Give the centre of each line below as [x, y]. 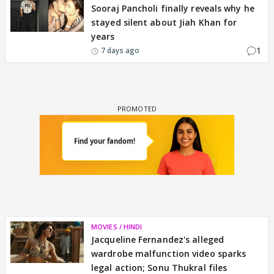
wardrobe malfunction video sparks [169, 254]
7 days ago [120, 50]
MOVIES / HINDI [117, 227]
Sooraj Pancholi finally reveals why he [173, 8]
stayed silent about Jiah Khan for [164, 22]
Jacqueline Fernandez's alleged [158, 239]
